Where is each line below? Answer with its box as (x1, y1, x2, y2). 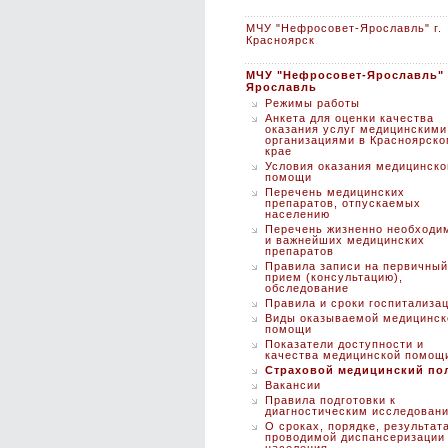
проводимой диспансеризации (265, 431, 445, 443)
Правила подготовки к (265, 394, 396, 406)
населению (265, 208, 330, 220)
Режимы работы (265, 97, 360, 109)
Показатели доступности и (265, 338, 424, 350)
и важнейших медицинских (265, 234, 425, 246)
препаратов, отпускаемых (265, 197, 421, 209)
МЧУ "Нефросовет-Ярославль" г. (246, 22, 442, 34)
